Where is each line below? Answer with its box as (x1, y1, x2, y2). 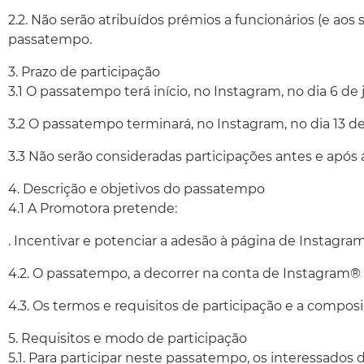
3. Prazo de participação (8, 64, 160, 80)
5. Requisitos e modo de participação (8, 331, 247, 346)
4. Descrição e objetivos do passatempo (8, 181, 265, 197)
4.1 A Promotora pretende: (8, 201, 177, 216)
